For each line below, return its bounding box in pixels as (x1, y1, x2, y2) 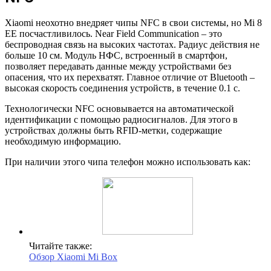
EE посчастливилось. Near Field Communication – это (5, 28, 222, 39)
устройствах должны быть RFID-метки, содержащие (5, 125, 222, 136)
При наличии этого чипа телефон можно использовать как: (5, 157, 250, 168)
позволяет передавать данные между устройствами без (5, 61, 231, 72)
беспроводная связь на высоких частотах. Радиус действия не (5, 39, 260, 50)
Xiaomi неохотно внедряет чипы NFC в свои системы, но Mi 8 (5, 18, 262, 28)
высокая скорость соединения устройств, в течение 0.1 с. (5, 83, 240, 94)
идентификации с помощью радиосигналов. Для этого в (5, 114, 238, 125)
